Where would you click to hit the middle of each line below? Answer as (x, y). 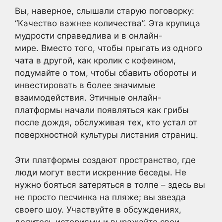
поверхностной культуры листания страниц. (107, 135)
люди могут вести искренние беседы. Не (101, 172)
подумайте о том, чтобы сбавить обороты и (106, 73)
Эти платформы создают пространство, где (105, 160)
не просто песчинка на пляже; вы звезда (100, 197)
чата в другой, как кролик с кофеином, (95, 60)
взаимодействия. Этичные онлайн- (88, 98)
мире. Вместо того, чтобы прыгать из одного (109, 48)
